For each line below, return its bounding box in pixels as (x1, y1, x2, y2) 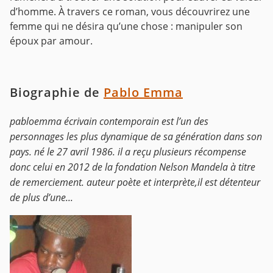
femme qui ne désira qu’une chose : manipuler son (10, 19, 243, 34)
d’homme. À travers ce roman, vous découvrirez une (10, 5, 250, 19)
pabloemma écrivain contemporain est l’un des (10, 114, 208, 128)
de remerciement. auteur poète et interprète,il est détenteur (10, 175, 260, 189)
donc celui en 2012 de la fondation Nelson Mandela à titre (10, 160, 255, 174)
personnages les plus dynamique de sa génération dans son (10, 129, 262, 143)
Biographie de (10, 84, 104, 101)
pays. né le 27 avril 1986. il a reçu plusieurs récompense (10, 144, 246, 158)
